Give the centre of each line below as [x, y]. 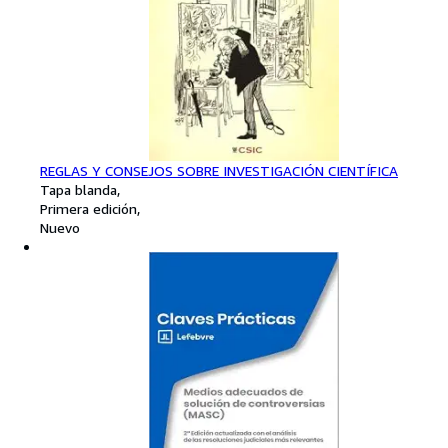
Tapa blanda [78, 189]
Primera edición [88, 208]
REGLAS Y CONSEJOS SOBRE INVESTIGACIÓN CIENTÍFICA [219, 170]
